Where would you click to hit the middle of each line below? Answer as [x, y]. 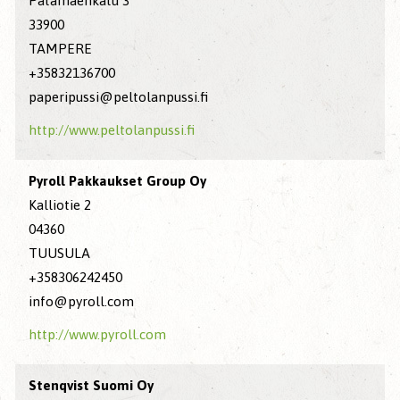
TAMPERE [60, 49]
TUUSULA [59, 254]
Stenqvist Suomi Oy [91, 386]
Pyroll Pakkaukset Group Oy [117, 181]
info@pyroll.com [81, 302]
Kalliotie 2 [60, 205]
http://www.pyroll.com [97, 335]
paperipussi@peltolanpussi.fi [118, 97]
